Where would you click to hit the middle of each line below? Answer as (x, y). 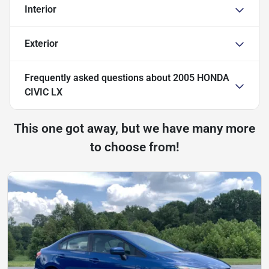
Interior (41, 10)
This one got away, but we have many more (134, 129)
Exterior (41, 44)
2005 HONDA (201, 78)
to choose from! (134, 147)
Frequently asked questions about (99, 78)
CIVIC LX (44, 92)
